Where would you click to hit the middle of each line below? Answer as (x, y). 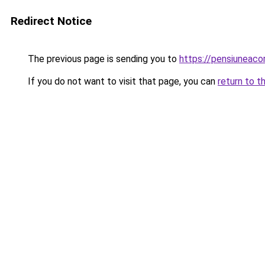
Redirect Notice (51, 21)
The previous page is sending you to (102, 59)
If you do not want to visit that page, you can (122, 81)
